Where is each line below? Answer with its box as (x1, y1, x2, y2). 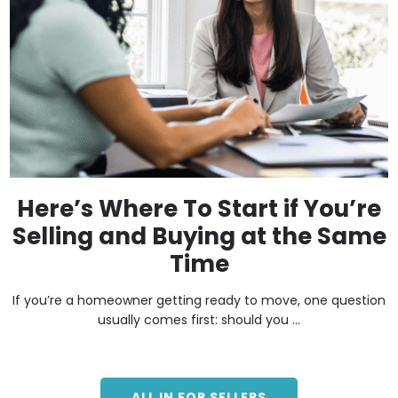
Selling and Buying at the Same (12, 220, 386, 253)
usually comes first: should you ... (98, 311, 300, 330)
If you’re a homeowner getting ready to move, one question (12, 291, 386, 310)
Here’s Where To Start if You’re (17, 193, 381, 226)
